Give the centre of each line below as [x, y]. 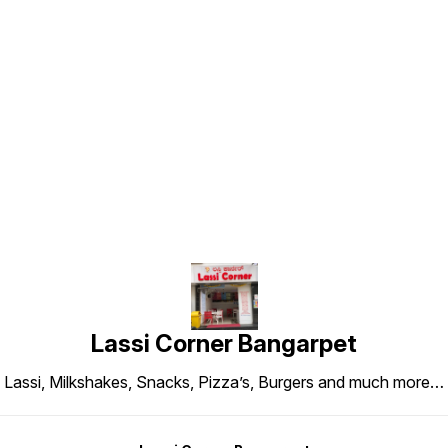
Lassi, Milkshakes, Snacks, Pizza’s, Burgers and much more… [224, 382]
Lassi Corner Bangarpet [224, 344]
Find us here [224, 112]
